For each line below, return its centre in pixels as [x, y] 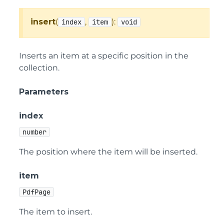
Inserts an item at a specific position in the [104, 56]
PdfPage [36, 192]
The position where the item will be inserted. [108, 152]
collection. [39, 68]
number [34, 132]
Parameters [44, 92]
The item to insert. [55, 212]
